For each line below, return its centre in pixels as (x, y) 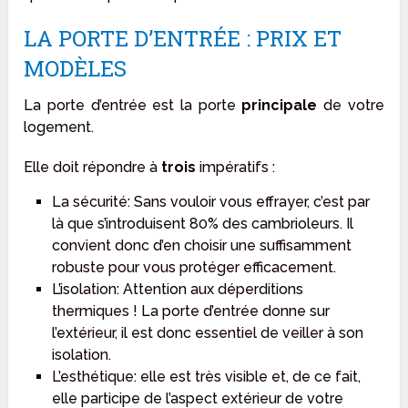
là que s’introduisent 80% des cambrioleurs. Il (202, 224)
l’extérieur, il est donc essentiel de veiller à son (207, 333)
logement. (59, 127)
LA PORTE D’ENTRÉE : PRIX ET (183, 39)
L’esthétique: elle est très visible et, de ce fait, (206, 377)
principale (280, 106)
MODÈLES (76, 69)
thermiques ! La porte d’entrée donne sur (190, 311)
